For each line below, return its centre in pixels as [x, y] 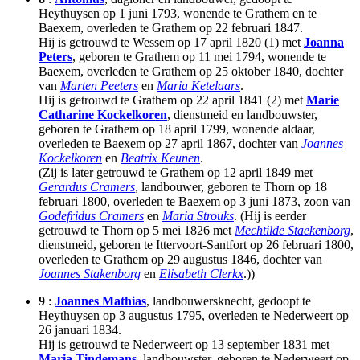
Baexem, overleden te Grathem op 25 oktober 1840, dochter [191, 72]
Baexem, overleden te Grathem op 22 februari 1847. [171, 28]
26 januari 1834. [80, 330]
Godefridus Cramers [91, 216]
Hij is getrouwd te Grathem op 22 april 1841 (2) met [172, 100]
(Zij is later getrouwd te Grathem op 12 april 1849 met [176, 173]
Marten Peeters [99, 86]
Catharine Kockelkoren [103, 115]
